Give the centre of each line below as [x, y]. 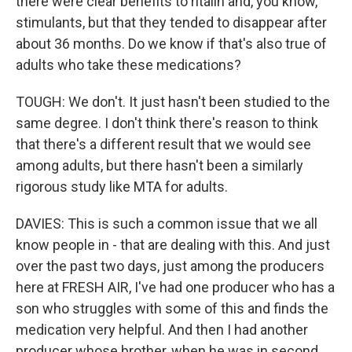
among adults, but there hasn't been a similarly [159, 165]
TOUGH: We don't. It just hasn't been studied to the [173, 102]
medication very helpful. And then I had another [162, 330]
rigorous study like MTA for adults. [122, 187]
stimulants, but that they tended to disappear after [171, 22]
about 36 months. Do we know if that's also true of [171, 44]
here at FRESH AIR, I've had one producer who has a [175, 287]
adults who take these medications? [128, 65]
